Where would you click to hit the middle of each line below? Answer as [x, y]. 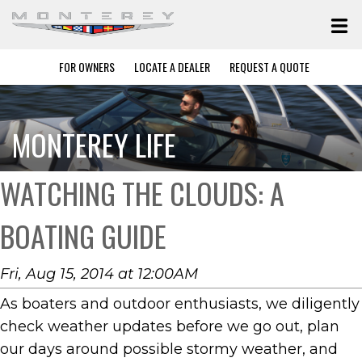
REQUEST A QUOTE [269, 67]
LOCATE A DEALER [172, 67]
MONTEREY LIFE [94, 145]
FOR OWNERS [87, 67]
